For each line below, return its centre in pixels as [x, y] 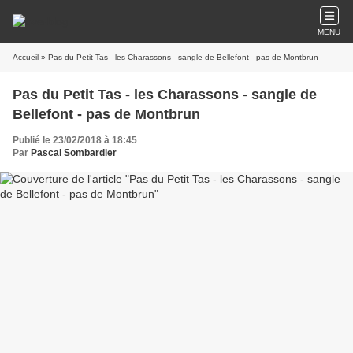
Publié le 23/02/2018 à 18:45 [75, 140]
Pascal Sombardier [74, 153]
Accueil [26, 57]
